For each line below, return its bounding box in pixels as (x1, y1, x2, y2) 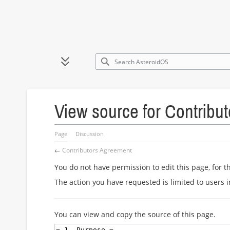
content (22, 66, 49, 76)
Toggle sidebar (60, 61, 118, 72)
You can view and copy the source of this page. (54, 209, 216, 219)
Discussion (75, 129, 104, 138)
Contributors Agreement (62, 145, 132, 154)
